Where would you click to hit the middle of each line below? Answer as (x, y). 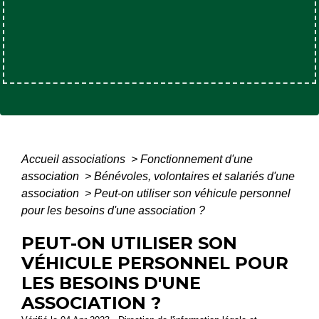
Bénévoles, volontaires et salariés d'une (194, 176)
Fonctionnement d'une (197, 159)
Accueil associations (75, 159)
